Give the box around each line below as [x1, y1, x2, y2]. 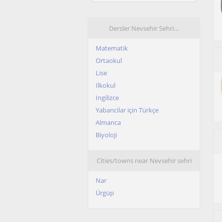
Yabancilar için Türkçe [96, 106, 159, 114]
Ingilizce [96, 93, 119, 102]
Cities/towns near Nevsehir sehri [96, 156, 192, 165]
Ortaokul [96, 56, 122, 65]
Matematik [96, 44, 128, 53]
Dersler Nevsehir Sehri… [109, 24, 179, 33]
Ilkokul [96, 81, 115, 90]
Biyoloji [96, 130, 117, 139]
